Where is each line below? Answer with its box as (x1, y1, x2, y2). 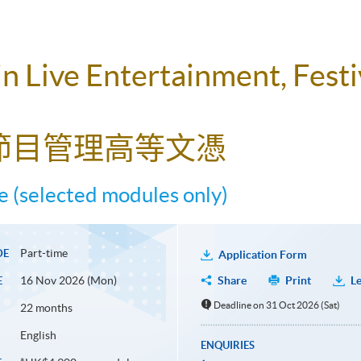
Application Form (218, 248, 307, 262)
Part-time (19, 247, 68, 260)
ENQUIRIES (200, 339, 255, 352)
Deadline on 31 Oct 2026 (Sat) (214, 300, 341, 311)
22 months (19, 301, 73, 315)
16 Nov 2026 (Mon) (19, 274, 117, 288)
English (19, 329, 56, 342)
